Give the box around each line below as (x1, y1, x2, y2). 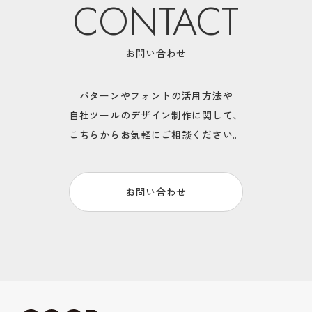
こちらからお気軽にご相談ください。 (69, 127, 243, 141)
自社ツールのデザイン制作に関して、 (69, 107, 243, 122)
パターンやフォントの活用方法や (79, 88, 233, 102)
